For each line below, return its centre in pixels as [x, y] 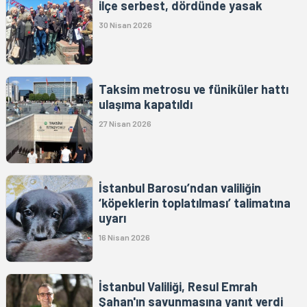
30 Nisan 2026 [125, 25]
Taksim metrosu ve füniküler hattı [194, 89]
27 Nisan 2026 [125, 124]
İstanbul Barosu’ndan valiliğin [180, 188]
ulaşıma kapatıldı [146, 105]
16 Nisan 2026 [124, 237]
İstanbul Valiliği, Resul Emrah [178, 287]
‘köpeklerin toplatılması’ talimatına [195, 203]
